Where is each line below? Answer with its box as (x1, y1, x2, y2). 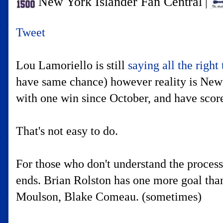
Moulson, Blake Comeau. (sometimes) (16, 190, 202, 203)
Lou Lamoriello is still (16, 59, 128, 72)
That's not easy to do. (16, 124, 118, 137)
